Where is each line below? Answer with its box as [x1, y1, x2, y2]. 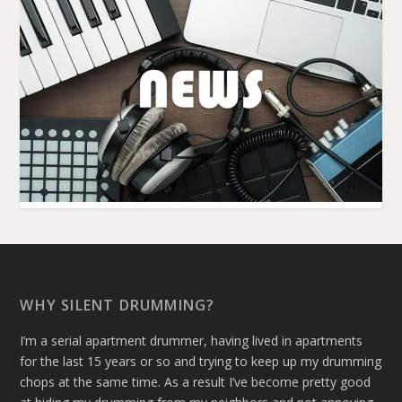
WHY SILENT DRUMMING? [20, 295, 215, 316]
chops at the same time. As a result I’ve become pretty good [20, 373, 371, 391]
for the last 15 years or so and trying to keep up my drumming [20, 353, 382, 371]
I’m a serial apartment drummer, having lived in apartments [20, 332, 363, 350]
